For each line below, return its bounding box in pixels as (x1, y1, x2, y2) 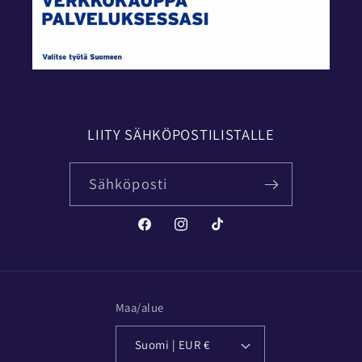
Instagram (172, 225, 232, 243)
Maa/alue (116, 300, 164, 316)
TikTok (208, 225, 249, 243)
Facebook (135, 225, 193, 243)
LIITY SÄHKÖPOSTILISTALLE (87, 124, 275, 145)
